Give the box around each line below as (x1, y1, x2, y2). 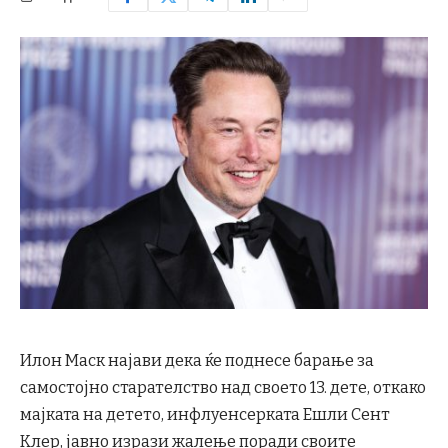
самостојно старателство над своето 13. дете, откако (20, 377, 426, 397)
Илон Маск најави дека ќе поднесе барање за (20, 350, 374, 370)
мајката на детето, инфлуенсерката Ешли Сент (20, 404, 390, 424)
